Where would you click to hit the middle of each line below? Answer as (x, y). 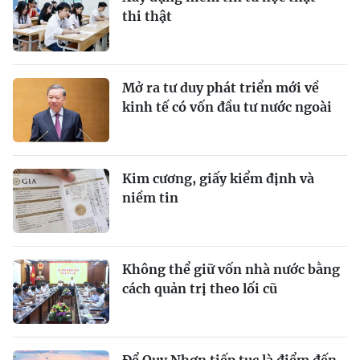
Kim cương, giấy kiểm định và (218, 179)
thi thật (147, 16)
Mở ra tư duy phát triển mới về (221, 88)
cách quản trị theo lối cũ (200, 289)
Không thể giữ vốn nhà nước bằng (231, 270)
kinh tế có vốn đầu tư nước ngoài (227, 107)
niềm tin (150, 198)
